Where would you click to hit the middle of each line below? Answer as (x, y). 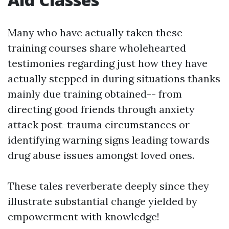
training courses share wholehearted (97, 48)
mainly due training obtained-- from (95, 94)
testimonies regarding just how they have (108, 63)
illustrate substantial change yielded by (102, 201)
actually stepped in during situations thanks (114, 78)
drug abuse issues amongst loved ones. (101, 155)
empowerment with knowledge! (84, 216)
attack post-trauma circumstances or (99, 124)
